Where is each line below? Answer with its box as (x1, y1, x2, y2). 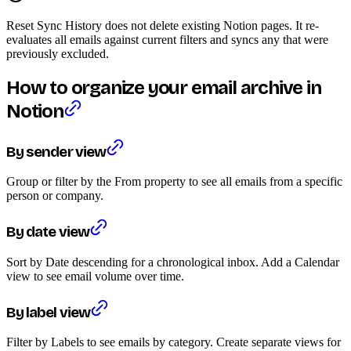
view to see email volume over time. (6, 269, 184, 283)
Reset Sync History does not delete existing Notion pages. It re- (6, 18, 319, 32)
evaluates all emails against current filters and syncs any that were (6, 32, 328, 46)
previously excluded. (6, 46, 109, 60)
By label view (6, 303, 90, 321)
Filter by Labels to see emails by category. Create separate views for (6, 335, 341, 349)
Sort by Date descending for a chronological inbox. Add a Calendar (6, 255, 339, 269)
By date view (6, 223, 89, 241)
